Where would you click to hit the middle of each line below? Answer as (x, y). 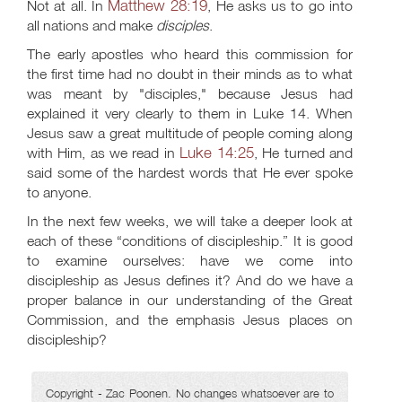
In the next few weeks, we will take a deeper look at (190, 221)
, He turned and (304, 153)
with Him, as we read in (103, 153)
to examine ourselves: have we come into (190, 260)
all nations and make (92, 25)
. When (329, 113)
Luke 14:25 (217, 152)
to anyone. (59, 192)
